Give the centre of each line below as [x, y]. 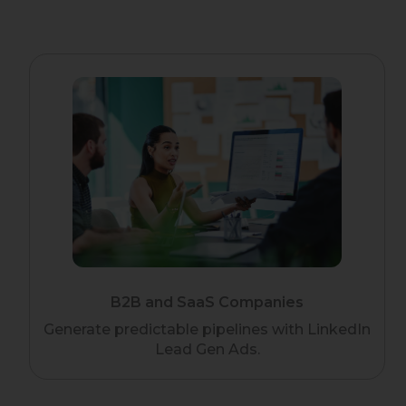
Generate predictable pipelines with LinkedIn [208, 330]
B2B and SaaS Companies [208, 303]
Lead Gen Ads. [207, 350]
